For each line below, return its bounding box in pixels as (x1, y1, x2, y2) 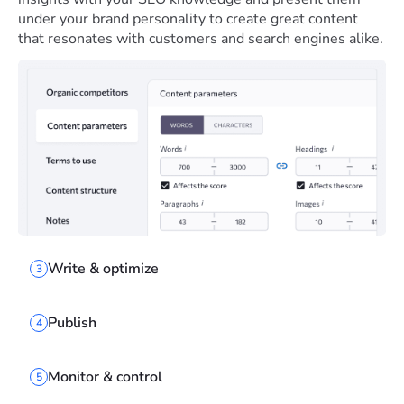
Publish (48, 312, 96, 333)
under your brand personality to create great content (18, 9, 358, 29)
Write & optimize (48, 258, 159, 279)
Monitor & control (48, 366, 162, 387)
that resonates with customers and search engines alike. (18, 29, 383, 49)
